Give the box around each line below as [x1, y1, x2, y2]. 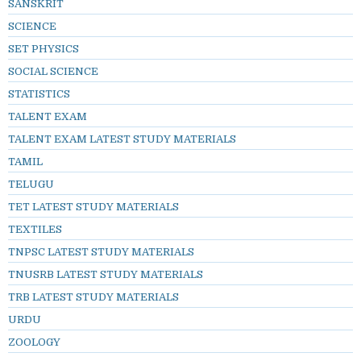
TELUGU [8, 178, 54, 191]
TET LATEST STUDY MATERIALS [8, 201, 179, 214]
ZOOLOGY [8, 336, 60, 349]
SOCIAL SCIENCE [8, 65, 98, 78]
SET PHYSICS [8, 43, 79, 56]
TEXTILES [8, 223, 62, 236]
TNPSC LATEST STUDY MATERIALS [8, 246, 194, 259]
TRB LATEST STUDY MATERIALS [8, 291, 179, 304]
